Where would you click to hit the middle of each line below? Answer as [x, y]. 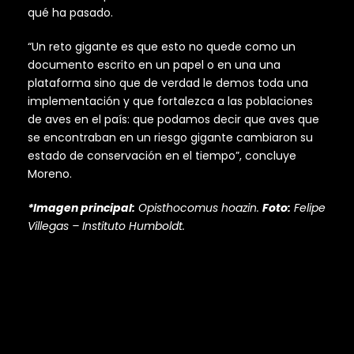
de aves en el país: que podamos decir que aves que [173, 120]
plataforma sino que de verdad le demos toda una [168, 83]
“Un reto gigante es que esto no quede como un [162, 47]
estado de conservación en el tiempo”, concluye [162, 156]
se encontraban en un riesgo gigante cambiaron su [170, 138]
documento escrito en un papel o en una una [154, 65]
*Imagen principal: [81, 208]
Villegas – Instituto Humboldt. [106, 226]
